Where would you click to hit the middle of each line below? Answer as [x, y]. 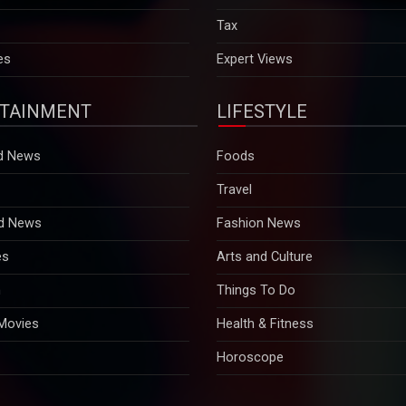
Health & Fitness [265, 285]
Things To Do [256, 251]
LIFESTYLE [262, 72]
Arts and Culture [265, 217]
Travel [234, 150]
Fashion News [259, 184]
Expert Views [255, 20]
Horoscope [250, 318]
